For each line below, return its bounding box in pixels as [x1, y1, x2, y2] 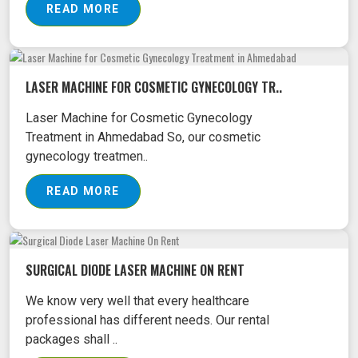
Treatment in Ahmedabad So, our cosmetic [26, 129, 261, 145]
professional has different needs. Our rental [26, 312, 269, 328]
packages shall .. [26, 331, 117, 347]
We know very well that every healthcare [26, 292, 249, 308]
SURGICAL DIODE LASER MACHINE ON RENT [26, 260, 245, 280]
